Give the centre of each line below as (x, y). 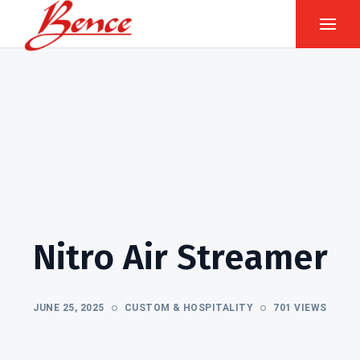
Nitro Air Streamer (180, 258)
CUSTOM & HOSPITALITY (189, 308)
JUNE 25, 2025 (69, 308)
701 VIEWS (300, 308)
